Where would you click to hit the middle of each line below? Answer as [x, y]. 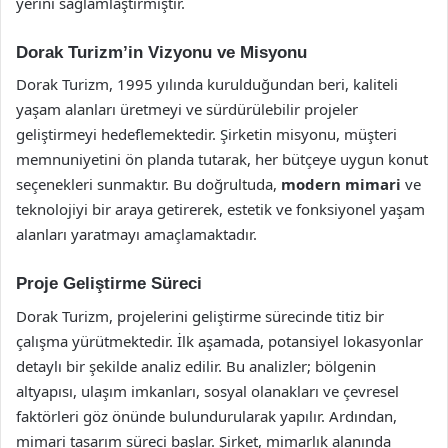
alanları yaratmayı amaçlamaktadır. [136, 234]
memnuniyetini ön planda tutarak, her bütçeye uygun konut [222, 159]
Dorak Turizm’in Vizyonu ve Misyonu [161, 52]
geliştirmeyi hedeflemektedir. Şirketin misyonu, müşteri [206, 134]
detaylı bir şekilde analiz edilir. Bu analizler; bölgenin [196, 365]
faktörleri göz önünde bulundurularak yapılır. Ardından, [206, 415]
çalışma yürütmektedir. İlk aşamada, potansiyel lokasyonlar [219, 340]
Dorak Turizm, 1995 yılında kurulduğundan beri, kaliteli [207, 84]
